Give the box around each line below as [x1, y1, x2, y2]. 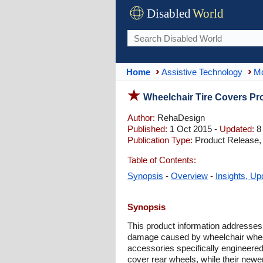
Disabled [147, 6, 191, 21]
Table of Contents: [127, 155, 196, 165]
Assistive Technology [161, 66, 242, 77]
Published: [127, 124, 167, 134]
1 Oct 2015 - [167, 124, 220, 134]
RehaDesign [155, 113, 205, 123]
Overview [171, 171, 208, 181]
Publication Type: [127, 135, 193, 145]
